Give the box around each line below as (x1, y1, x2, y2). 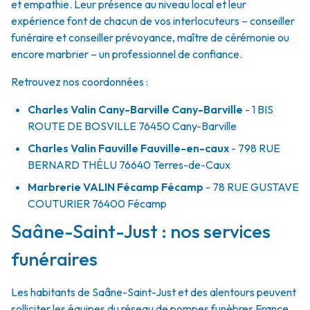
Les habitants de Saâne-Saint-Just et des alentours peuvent (11, 285, 296, 299)
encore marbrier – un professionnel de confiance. (11, 47, 242, 61)
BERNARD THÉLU (28, 158, 117, 172)
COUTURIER (28, 197, 90, 210)
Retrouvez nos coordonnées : (11, 75, 148, 89)
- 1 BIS (243, 102, 273, 116)
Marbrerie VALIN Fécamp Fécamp (28, 180, 203, 194)
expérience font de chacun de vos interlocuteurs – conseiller (11, 14, 295, 28)
